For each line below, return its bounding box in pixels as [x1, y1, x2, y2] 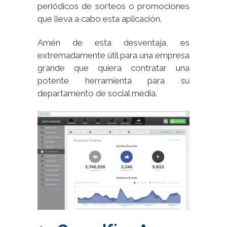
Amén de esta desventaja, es [37, 37, 190, 48]
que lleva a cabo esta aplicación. [37, 14, 162, 24]
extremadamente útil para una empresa [37, 50, 190, 61]
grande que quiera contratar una [37, 63, 190, 73]
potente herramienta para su [37, 75, 190, 86]
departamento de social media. [37, 88, 157, 99]
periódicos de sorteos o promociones [37, 1, 190, 12]
